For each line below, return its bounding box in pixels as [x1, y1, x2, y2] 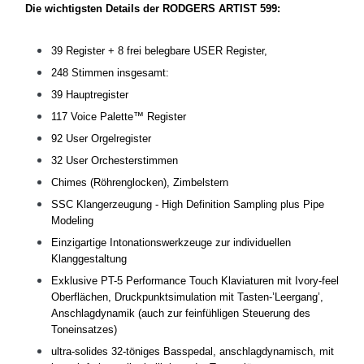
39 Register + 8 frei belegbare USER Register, [51, 45, 267, 58]
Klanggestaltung [51, 253, 127, 266]
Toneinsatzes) [51, 323, 117, 336]
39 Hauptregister [51, 89, 128, 102]
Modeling [51, 214, 93, 227]
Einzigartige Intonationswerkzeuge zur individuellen [51, 236, 291, 249]
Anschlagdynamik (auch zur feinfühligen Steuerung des [51, 307, 310, 320]
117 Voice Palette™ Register [51, 110, 186, 123]
